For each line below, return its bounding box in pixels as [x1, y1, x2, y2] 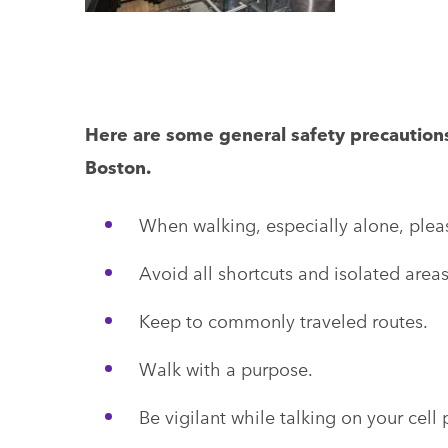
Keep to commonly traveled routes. [138, 306, 428, 333]
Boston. [84, 152, 151, 179]
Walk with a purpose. [138, 354, 313, 381]
